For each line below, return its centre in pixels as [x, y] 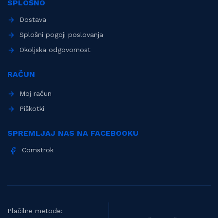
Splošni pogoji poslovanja [61, 34]
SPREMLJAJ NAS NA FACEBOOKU [73, 133]
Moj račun [36, 93]
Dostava [33, 19]
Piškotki [32, 108]
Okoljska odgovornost [55, 49]
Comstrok [38, 150]
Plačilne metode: [35, 210]
